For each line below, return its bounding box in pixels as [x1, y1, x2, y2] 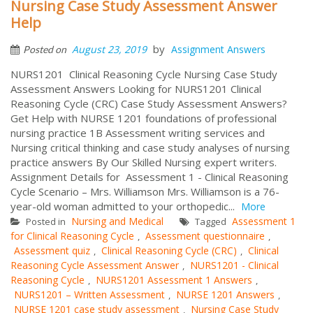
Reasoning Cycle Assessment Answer [10, 258, 179, 272]
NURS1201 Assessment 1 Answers [96, 272, 252, 286]
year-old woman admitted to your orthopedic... [10, 198, 238, 213]
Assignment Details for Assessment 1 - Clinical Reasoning [10, 169, 289, 184]
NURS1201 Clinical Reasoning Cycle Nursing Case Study [10, 66, 277, 81]
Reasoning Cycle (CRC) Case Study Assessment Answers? [10, 96, 287, 110]
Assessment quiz [14, 243, 90, 257]
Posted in [24, 214, 68, 228]
